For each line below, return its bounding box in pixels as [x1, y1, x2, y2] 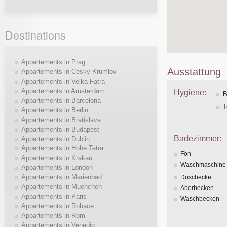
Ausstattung [167, 66, 221, 78]
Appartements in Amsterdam [21, 87, 105, 95]
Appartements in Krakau [21, 154, 92, 162]
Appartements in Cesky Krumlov [21, 67, 117, 75]
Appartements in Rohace [21, 202, 94, 210]
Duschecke [180, 173, 212, 181]
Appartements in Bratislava [21, 116, 101, 124]
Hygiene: [174, 88, 207, 97]
